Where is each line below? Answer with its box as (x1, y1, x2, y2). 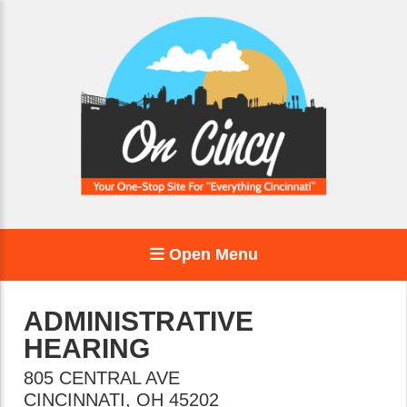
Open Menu (164, 245, 258, 263)
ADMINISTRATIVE (24, 306, 253, 336)
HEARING (24, 333, 150, 363)
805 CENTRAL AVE (24, 368, 180, 388)
